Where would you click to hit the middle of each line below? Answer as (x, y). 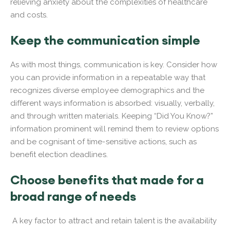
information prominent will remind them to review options (115, 129)
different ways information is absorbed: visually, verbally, (113, 103)
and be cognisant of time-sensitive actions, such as (104, 141)
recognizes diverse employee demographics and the (107, 90)
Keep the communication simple (105, 40)
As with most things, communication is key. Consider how (114, 64)
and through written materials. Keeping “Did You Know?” (112, 116)
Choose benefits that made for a (107, 179)
